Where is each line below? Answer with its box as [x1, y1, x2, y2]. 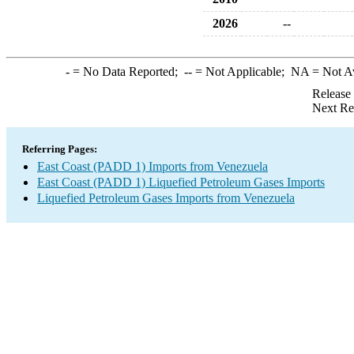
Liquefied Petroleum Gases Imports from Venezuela [37, 191, 295, 205]
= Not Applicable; [191, 65, 291, 78]
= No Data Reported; [69, 65, 184, 78]
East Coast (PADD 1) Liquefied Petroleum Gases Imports [37, 175, 325, 189]
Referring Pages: [22, 143, 97, 155]
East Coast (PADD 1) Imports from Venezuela [37, 160, 268, 173]
